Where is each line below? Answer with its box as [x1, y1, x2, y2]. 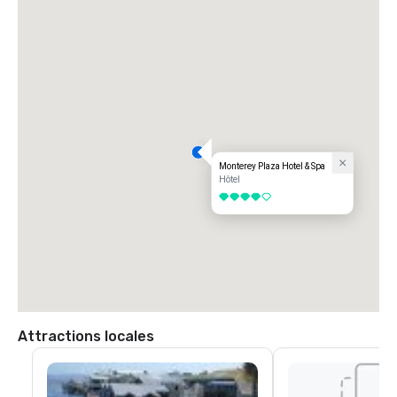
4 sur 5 [217, 192, 246, 203]
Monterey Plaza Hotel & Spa [218, 161, 325, 172]
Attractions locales [18, 328, 154, 346]
